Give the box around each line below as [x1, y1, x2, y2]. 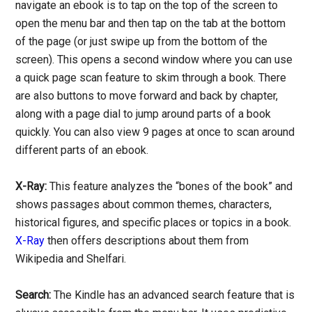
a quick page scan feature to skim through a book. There [15, 71, 287, 85]
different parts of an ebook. [15, 143, 149, 157]
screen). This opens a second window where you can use [15, 53, 293, 67]
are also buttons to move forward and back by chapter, [15, 89, 279, 103]
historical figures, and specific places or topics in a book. [15, 216, 292, 230]
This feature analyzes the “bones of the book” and [47, 180, 293, 194]
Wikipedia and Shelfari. [15, 252, 127, 266]
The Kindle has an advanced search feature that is [51, 288, 295, 302]
